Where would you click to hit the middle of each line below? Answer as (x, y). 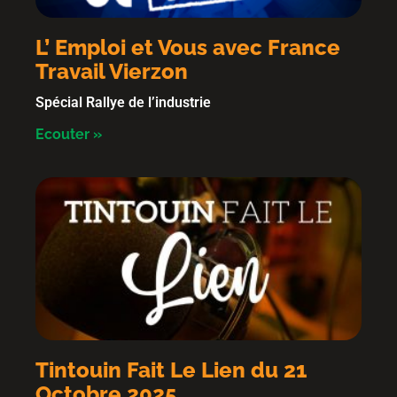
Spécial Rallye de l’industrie (123, 102)
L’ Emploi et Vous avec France (188, 47)
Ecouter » (69, 134)
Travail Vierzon (112, 71)
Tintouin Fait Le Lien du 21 (171, 370)
